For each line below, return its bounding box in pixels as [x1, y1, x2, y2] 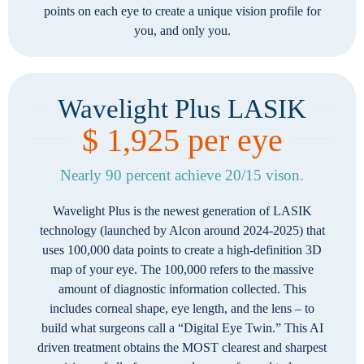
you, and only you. [133, 24, 231, 37]
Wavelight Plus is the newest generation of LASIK [52, 204, 312, 218]
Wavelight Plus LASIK [58, 94, 306, 123]
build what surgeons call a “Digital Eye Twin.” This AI [41, 321, 323, 335]
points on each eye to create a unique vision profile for [43, 4, 321, 18]
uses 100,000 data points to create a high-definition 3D [42, 243, 322, 257]
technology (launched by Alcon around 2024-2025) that [39, 223, 325, 237]
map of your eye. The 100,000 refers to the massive [50, 262, 314, 276]
